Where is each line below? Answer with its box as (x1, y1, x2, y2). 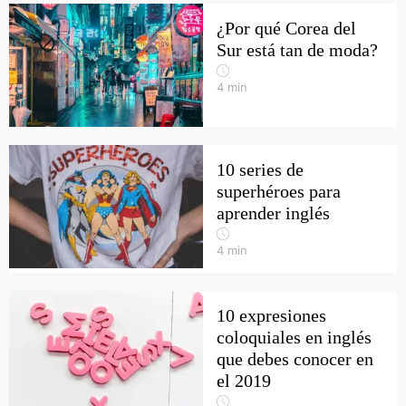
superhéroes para (217, 181, 341, 201)
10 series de (217, 159, 304, 179)
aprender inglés (217, 203, 330, 223)
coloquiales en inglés (217, 327, 372, 347)
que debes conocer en (217, 349, 373, 369)
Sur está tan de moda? (217, 40, 378, 60)
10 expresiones (217, 305, 326, 325)
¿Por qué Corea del (217, 18, 356, 38)
